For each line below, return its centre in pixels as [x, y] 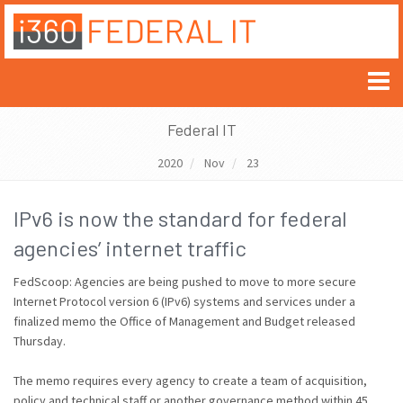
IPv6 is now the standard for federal [180, 218]
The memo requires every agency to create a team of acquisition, [190, 381]
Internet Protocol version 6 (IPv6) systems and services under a [184, 301]
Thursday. [40, 341]
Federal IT [201, 130]
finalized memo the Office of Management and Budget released [184, 321]
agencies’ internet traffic [130, 248]
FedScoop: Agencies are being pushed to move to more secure [185, 282]
